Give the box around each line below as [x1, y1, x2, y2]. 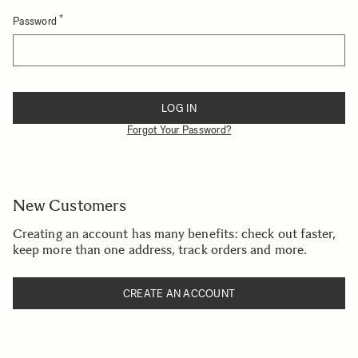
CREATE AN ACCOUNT [122, 287, 236, 300]
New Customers [13, 196, 127, 215]
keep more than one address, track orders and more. [13, 242, 307, 257]
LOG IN [161, 101, 197, 114]
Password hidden [12, 49, 109, 65]
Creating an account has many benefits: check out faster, [13, 226, 336, 241]
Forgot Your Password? [126, 124, 232, 136]
